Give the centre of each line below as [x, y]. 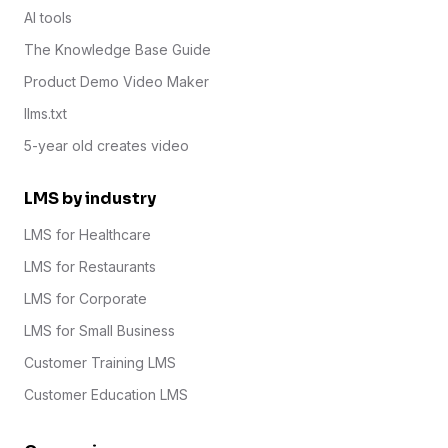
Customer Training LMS [100, 363]
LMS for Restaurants [90, 267]
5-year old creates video [106, 146]
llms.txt [45, 114]
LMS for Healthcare [87, 235]
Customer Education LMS [106, 395]
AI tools [48, 18]
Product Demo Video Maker [116, 82]
